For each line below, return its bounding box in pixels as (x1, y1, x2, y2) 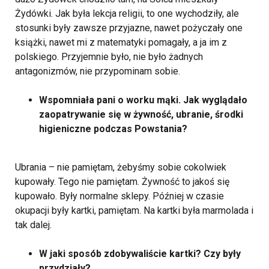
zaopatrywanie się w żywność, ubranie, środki (39, 109, 243, 120)
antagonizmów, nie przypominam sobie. (15, 65, 180, 77)
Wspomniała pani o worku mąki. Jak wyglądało (39, 94, 247, 106)
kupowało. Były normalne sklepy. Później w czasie (15, 190, 224, 202)
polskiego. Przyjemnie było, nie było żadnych (15, 51, 203, 62)
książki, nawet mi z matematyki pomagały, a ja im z (15, 37, 227, 48)
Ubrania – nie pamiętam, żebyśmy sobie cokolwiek (15, 162, 226, 173)
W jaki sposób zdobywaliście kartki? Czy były (39, 248, 241, 259)
